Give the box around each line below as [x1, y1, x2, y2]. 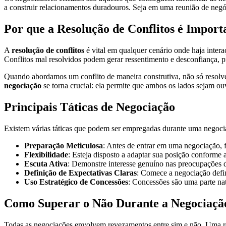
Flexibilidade [24, 150, 68, 159]
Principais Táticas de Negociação [4, 100, 175, 114]
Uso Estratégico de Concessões [24, 178, 128, 187]
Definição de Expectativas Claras [24, 168, 137, 178]
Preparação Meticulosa [24, 141, 103, 150]
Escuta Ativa [24, 159, 68, 168]
